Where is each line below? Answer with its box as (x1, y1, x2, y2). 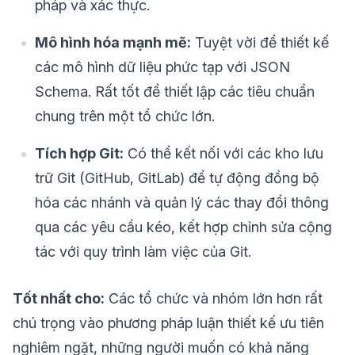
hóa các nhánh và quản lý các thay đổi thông (35, 194, 329, 212)
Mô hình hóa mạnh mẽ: (35, 34, 191, 52)
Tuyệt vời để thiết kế (191, 34, 329, 52)
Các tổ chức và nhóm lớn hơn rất (105, 290, 323, 307)
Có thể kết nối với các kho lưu (124, 145, 323, 162)
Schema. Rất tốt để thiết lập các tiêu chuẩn (35, 83, 315, 101)
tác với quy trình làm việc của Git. (35, 243, 251, 261)
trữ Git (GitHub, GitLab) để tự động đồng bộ (35, 170, 319, 187)
